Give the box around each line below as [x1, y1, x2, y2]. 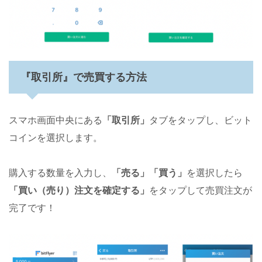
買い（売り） [18, 184, 74, 196]
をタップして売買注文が [149, 184, 252, 196]
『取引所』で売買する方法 [20, 71, 147, 84]
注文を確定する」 [74, 184, 149, 196]
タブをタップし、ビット [149, 114, 252, 126]
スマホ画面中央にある [9, 114, 102, 126]
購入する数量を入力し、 [9, 167, 112, 179]
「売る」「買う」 [112, 167, 187, 179]
